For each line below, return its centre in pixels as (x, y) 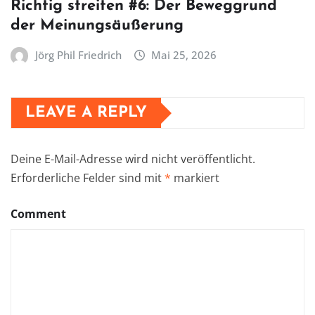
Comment (38, 214)
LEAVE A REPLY (86, 113)
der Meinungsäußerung (97, 26)
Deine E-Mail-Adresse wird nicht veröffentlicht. (133, 159)
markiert (195, 178)
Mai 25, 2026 (184, 55)
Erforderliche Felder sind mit (88, 178)
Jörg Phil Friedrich (78, 55)
